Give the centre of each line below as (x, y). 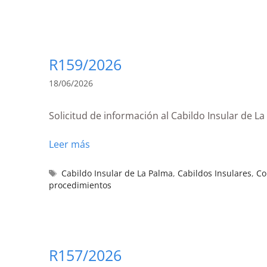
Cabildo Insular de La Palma (117, 173)
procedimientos (80, 185)
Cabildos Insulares (215, 173)
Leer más (69, 144)
